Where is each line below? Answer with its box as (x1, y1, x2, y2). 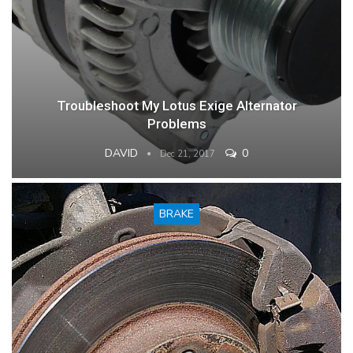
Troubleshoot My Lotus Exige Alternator (56, 98, 297, 114)
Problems (147, 116, 206, 132)
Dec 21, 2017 (160, 148, 215, 161)
